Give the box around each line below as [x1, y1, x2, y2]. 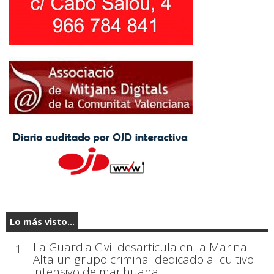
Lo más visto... [10, 216, 75, 228]
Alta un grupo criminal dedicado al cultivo [33, 251, 254, 268]
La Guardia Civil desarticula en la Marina [33, 239, 248, 256]
